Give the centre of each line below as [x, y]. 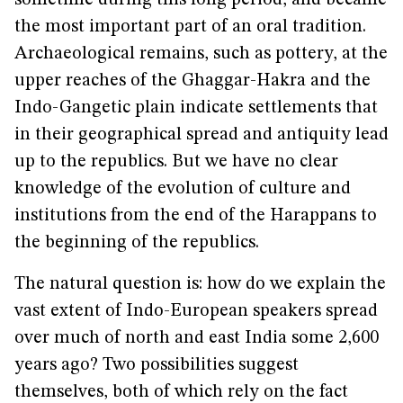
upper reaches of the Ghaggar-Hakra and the [193, 81]
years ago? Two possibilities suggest [157, 365]
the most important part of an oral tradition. [190, 27]
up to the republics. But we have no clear [176, 162]
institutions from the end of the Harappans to [196, 216]
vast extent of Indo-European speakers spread [196, 311]
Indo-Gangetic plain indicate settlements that [196, 108]
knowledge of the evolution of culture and [183, 189]
